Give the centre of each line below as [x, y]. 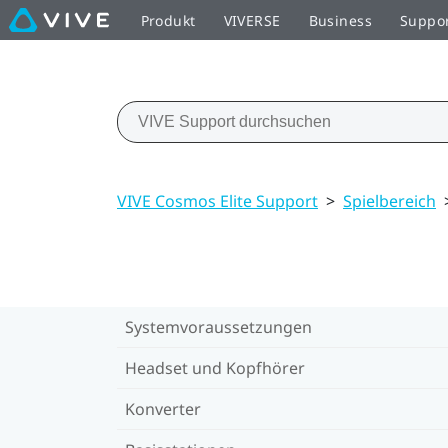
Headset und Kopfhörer [215, 367]
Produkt [168, 20]
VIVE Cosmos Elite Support [217, 200]
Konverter [163, 408]
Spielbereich [389, 200]
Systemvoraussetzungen [218, 326]
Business [340, 20]
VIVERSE [252, 20]
